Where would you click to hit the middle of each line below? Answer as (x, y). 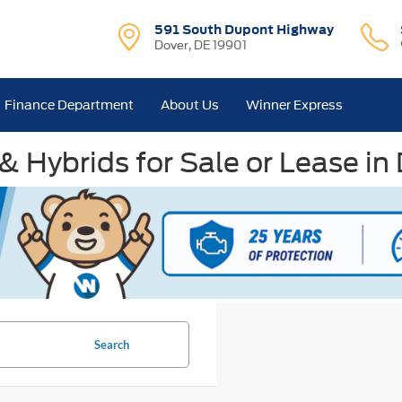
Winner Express (295, 105)
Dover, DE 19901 (201, 45)
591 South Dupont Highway (245, 30)
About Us (190, 105)
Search (111, 344)
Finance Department (70, 105)
